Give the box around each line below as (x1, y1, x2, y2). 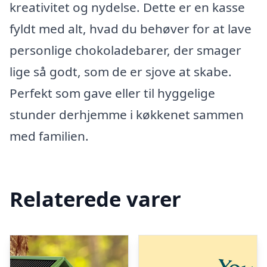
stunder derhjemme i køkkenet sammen (10, 106, 244, 123)
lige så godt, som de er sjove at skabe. (10, 63, 232, 80)
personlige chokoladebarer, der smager (10, 42, 241, 58)
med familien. (10, 128, 89, 144)
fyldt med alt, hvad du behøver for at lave (10, 20, 252, 37)
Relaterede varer (10, 184, 181, 213)
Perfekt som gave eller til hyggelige (10, 85, 215, 101)
